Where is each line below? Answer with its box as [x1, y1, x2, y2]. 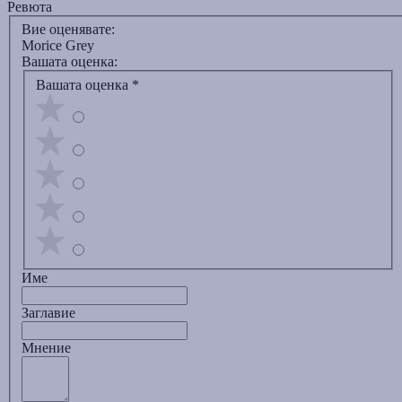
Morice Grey [22, 38, 94, 54]
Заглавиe [22, 305, 75, 321]
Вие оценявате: [22, 22, 115, 38]
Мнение [22, 340, 71, 356]
